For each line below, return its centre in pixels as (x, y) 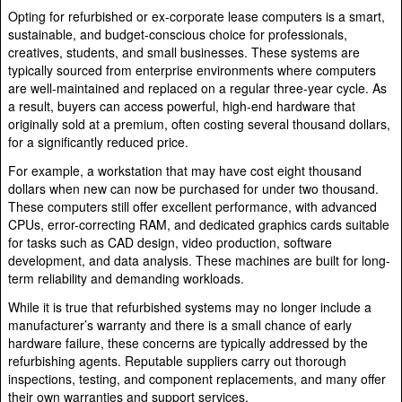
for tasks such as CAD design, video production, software (170, 242)
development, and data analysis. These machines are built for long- (199, 260)
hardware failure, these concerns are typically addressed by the (188, 342)
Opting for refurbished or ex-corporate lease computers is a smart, (197, 16)
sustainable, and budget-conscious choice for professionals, (178, 34)
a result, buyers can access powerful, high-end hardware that (182, 105)
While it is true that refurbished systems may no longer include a (190, 306)
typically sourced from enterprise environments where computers (192, 70)
